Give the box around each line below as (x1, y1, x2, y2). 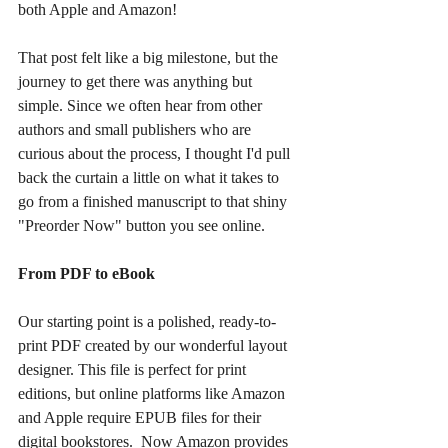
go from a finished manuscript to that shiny (18, 193, 291, 211)
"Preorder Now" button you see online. (18, 217, 265, 235)
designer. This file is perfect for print (18, 361, 250, 379)
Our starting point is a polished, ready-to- (18, 313, 276, 331)
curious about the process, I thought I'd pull (18, 145, 294, 163)
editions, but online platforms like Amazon (18, 385, 289, 403)
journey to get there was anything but (18, 73, 256, 91)
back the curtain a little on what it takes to (18, 169, 283, 187)
